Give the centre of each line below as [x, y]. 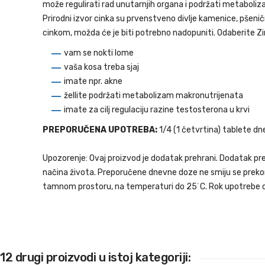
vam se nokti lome [99, 53]
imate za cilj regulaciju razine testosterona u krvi [158, 110]
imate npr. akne [93, 81]
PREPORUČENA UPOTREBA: [100, 130]
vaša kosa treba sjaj [101, 67]
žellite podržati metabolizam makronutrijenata [153, 96]
